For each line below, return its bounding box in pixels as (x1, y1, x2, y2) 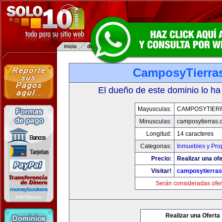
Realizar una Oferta (166, 212, 220, 219)
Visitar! (151, 167, 171, 174)
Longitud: (146, 130, 171, 137)
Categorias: (140, 143, 171, 150)
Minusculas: (139, 118, 171, 125)
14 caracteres (177, 130, 214, 137)
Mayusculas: (138, 106, 171, 112)
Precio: (151, 155, 171, 162)
